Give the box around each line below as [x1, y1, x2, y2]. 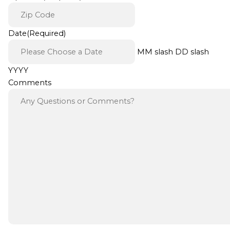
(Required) [26, 28, 66, 38]
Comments [8, 78, 51, 87]
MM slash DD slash [137, 47, 209, 56]
